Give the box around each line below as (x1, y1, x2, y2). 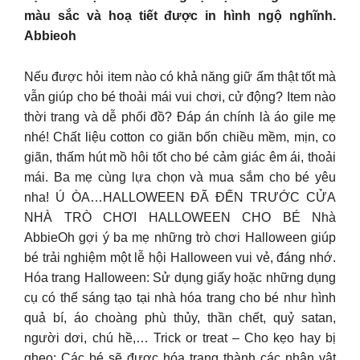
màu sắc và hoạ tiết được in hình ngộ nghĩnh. (24, 9, 336, 23)
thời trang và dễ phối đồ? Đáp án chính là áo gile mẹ (24, 109, 336, 124)
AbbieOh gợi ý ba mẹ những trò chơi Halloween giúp (24, 230, 336, 244)
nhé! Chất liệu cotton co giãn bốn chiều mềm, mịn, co (24, 129, 336, 144)
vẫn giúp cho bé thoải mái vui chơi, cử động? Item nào (24, 89, 336, 104)
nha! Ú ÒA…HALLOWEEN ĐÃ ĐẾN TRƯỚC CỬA (24, 190, 336, 204)
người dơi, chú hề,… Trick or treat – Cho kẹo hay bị (24, 330, 336, 345)
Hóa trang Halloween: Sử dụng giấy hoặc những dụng (24, 270, 336, 284)
